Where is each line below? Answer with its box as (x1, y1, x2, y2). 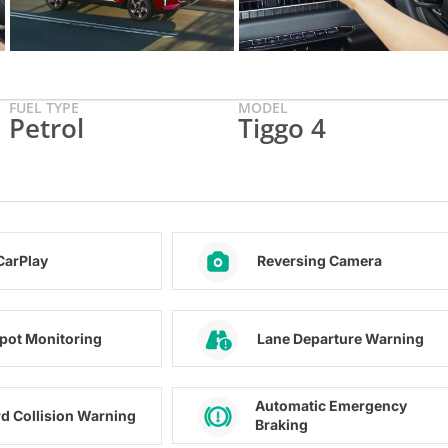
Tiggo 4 (238, 109, 327, 146)
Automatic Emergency (254, 397, 407, 415)
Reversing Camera (256, 252, 382, 270)
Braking (254, 416, 308, 434)
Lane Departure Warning (256, 329, 424, 347)
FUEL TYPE (9, 97, 80, 117)
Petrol (9, 109, 85, 146)
